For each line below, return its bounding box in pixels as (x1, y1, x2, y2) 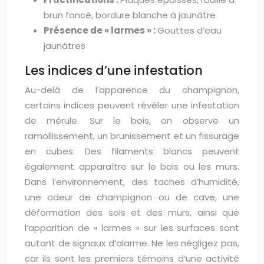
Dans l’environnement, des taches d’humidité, (25, 176, 239, 189)
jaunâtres (44, 39, 85, 52)
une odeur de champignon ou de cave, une (25, 191, 239, 204)
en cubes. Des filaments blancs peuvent (25, 145, 239, 158)
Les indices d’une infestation (25, 62, 203, 80)
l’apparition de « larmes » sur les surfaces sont (25, 222, 239, 235)
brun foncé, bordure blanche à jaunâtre (44, 9, 216, 22)
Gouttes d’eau (157, 24, 222, 37)
